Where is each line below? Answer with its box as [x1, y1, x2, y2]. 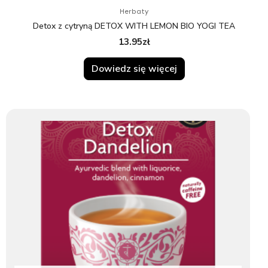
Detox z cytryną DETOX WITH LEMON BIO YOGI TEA [33, 20, 235, 32]
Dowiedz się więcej [91, 62, 177, 75]
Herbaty [120, 7, 148, 16]
